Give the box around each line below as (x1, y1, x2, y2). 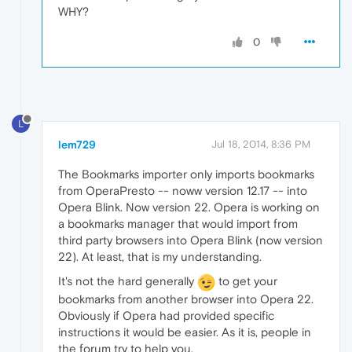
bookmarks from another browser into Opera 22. (58, 292, 313, 306)
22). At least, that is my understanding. (58, 250, 262, 264)
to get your (215, 274, 277, 288)
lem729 (58, 138, 96, 152)
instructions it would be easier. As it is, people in (58, 325, 311, 339)
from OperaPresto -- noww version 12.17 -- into (58, 184, 307, 198)
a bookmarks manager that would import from (58, 217, 298, 231)
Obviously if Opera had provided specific (58, 309, 274, 323)
